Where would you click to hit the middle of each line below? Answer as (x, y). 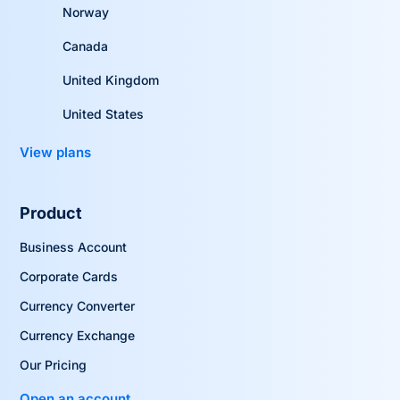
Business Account (74, 246)
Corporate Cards (69, 276)
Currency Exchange (78, 335)
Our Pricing (54, 364)
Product (51, 212)
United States (103, 113)
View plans (56, 152)
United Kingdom (110, 79)
